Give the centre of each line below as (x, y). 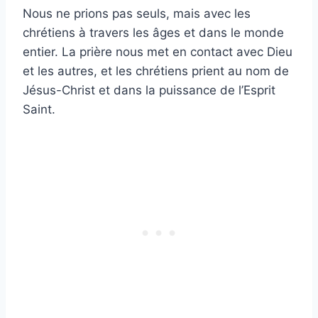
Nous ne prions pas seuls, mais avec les (137, 13)
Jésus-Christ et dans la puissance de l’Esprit (149, 90)
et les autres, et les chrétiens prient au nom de (156, 71)
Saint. (39, 109)
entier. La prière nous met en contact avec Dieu (158, 51)
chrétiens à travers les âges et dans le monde (153, 32)
